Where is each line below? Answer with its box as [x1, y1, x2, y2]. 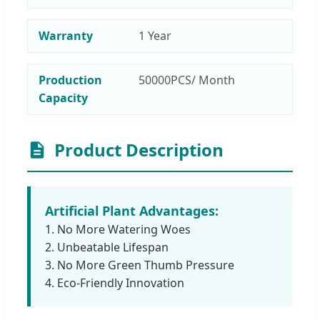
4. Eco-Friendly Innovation [45, 274, 184, 291]
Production [39, 71, 102, 88]
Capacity [39, 89, 88, 106]
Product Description [54, 137, 224, 161]
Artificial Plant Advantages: [45, 201, 219, 219]
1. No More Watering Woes [45, 221, 191, 237]
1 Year [139, 27, 171, 44]
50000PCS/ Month [139, 71, 235, 88]
